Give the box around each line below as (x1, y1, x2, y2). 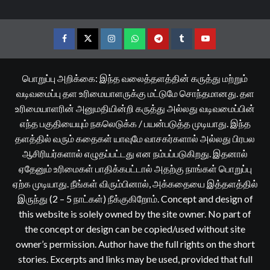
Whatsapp (134, 42, 173, 53)
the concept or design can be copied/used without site (25, 222, 245, 234)
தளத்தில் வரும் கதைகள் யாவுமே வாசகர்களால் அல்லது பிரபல (15, 132, 255, 144)
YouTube (204, 42, 239, 53)
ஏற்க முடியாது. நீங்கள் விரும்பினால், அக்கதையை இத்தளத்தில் (12, 177, 258, 189)
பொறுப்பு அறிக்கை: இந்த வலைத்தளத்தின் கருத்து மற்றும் (22, 72, 248, 84)
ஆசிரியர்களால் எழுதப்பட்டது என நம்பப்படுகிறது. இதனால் (22, 147, 248, 159)
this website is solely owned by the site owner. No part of (19, 207, 251, 219)
